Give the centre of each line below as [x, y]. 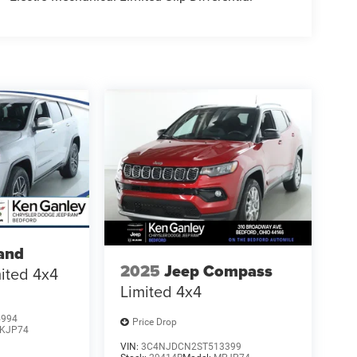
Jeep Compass [218, 271]
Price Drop [154, 322]
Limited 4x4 [161, 292]
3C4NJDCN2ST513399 [191, 346]
